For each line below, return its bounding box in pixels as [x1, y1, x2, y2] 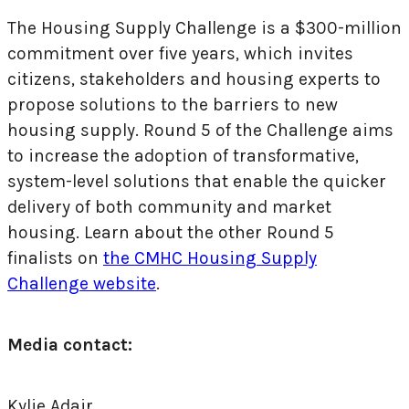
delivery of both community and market [7, 195, 331, 217]
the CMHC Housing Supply [103, 246, 317, 268]
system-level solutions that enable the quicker [7, 170, 386, 192]
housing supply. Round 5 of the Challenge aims [7, 119, 393, 141]
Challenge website [7, 272, 156, 294]
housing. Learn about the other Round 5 [7, 221, 334, 243]
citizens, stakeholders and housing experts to [7, 68, 381, 89]
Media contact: [7, 333, 132, 355]
